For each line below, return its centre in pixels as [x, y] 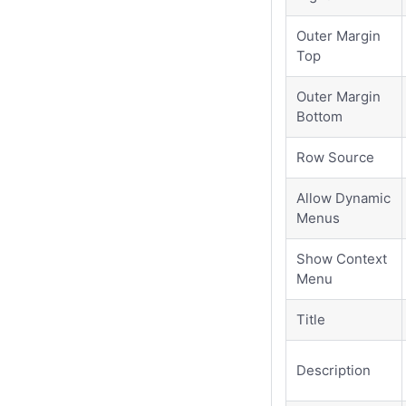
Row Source [336, 157]
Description [334, 370]
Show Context [342, 258]
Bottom [320, 116]
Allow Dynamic [344, 198]
